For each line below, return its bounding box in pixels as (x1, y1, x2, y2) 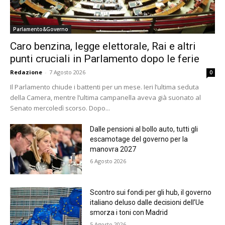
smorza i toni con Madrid (89, 208, 168, 216)
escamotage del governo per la (89, 135, 188, 143)
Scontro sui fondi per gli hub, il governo (89, 188, 211, 196)
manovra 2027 (89, 145, 136, 153)
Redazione (10, 68, 42, 76)
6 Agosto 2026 (89, 157, 126, 165)
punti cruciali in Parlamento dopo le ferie (10, 52, 199, 65)
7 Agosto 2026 (49, 68, 85, 76)
